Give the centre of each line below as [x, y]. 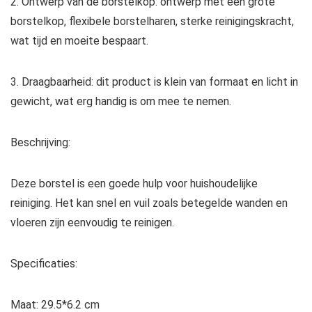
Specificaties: [44, 264]
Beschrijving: [40, 143]
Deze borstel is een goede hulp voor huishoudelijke [134, 184]
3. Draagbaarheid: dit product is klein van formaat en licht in [154, 82]
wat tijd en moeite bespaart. [79, 41]
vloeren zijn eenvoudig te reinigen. [92, 223]
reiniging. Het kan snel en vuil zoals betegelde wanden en [149, 203]
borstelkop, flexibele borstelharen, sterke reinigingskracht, [152, 22]
